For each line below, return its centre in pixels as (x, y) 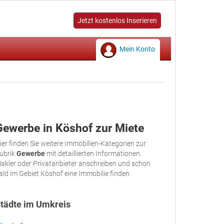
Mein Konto (137, 49)
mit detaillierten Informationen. (93, 153)
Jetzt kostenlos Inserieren (117, 20)
